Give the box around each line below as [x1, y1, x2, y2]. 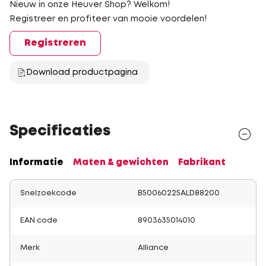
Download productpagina [26, 69, 138, 76]
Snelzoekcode [20, 190, 77, 197]
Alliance [138, 245, 169, 251]
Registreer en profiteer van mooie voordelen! [9, 15, 207, 23]
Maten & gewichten [73, 159, 169, 167]
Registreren [24, 39, 86, 47]
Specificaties [9, 125, 110, 138]
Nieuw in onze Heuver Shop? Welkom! [9, 1, 170, 8]
